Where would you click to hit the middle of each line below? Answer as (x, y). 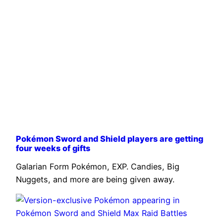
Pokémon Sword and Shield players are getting (110, 139)
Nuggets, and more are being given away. (95, 179)
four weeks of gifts (53, 148)
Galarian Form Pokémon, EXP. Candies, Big (98, 166)
